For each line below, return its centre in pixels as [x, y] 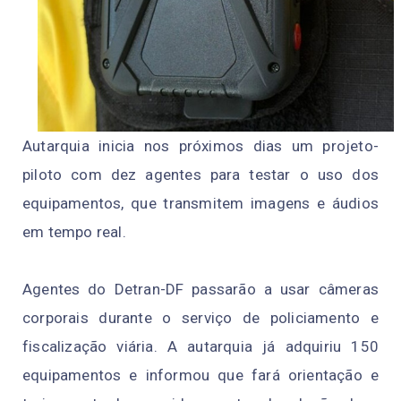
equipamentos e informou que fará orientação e [200, 375]
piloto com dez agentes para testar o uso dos [200, 175]
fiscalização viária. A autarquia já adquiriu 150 [200, 347]
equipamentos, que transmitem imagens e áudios [200, 204]
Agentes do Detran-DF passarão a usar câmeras [200, 290]
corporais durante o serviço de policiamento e [200, 318]
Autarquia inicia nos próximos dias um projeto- [200, 146]
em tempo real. [74, 232]
